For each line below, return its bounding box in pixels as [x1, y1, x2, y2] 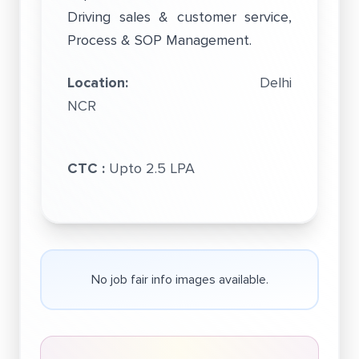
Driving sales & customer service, [67, 6, 292, 27]
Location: [67, 72, 260, 93]
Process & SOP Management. [67, 30, 252, 50]
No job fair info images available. [91, 270, 268, 288]
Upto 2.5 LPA [109, 158, 195, 179]
